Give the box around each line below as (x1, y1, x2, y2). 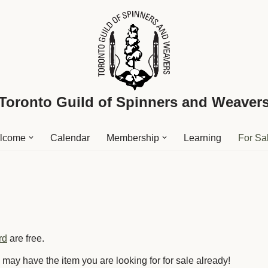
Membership (106, 132, 159, 143)
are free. (7, 233, 44, 243)
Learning (184, 132, 221, 143)
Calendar (50, 132, 90, 143)
